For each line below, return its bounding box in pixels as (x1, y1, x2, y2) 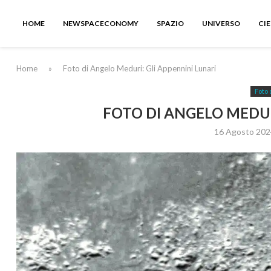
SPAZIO (157, 19, 184, 28)
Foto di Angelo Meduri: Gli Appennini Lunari (63, 64, 216, 73)
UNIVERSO (202, 19, 240, 28)
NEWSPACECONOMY (63, 19, 139, 28)
